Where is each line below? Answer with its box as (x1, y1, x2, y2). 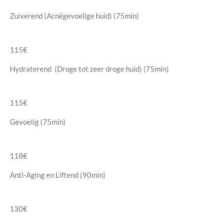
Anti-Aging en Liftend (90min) (10, 170, 106, 179)
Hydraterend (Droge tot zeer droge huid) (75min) (10, 64, 169, 73)
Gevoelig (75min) (10, 117, 66, 126)
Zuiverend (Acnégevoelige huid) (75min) (10, 11, 139, 20)
